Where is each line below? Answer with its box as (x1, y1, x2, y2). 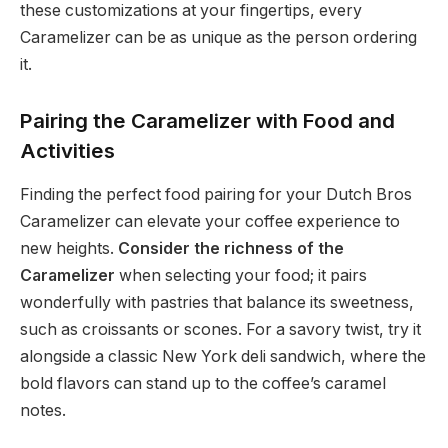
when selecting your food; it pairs (115, 266, 367, 286)
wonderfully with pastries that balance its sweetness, (20, 293, 414, 313)
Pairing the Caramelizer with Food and (20, 108, 395, 134)
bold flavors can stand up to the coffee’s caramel (20, 374, 386, 394)
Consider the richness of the (118, 239, 344, 259)
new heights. (20, 239, 118, 259)
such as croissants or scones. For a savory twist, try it (20, 320, 421, 340)
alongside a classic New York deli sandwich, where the (20, 347, 426, 367)
